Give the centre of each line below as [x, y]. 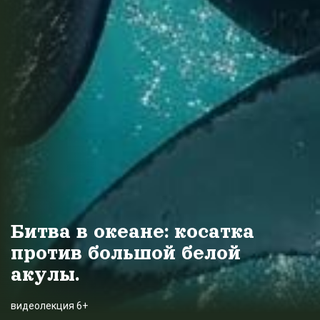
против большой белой [126, 253]
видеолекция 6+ [49, 306]
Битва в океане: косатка [132, 232]
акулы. [45, 275]
